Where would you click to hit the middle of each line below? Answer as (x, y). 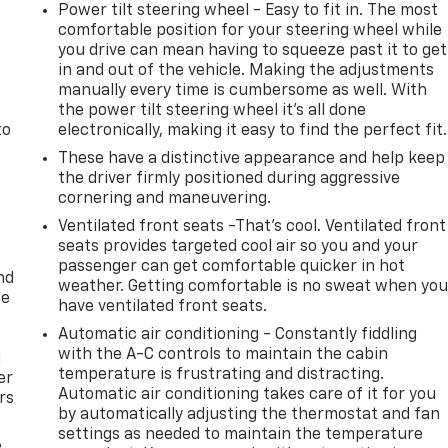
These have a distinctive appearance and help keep (252, 158)
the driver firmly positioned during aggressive (229, 178)
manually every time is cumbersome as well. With (243, 90)
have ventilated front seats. (163, 306)
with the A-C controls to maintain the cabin (223, 354)
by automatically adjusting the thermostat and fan (249, 414)
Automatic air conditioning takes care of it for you (247, 394)
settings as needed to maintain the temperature (241, 434)
